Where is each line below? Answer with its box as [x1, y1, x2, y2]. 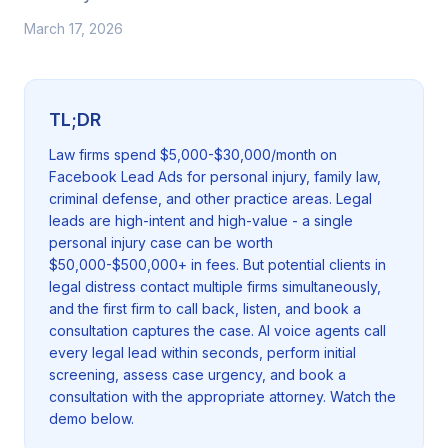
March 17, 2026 [24, 20, 123, 37]
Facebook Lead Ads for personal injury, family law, [49, 168, 381, 185]
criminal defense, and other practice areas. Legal [49, 190, 372, 207]
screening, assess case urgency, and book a [49, 366, 346, 383]
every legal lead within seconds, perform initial [49, 344, 356, 361]
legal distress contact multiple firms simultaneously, [49, 278, 381, 295]
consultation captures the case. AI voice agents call [49, 322, 386, 339]
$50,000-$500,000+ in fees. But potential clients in [49, 256, 386, 273]
